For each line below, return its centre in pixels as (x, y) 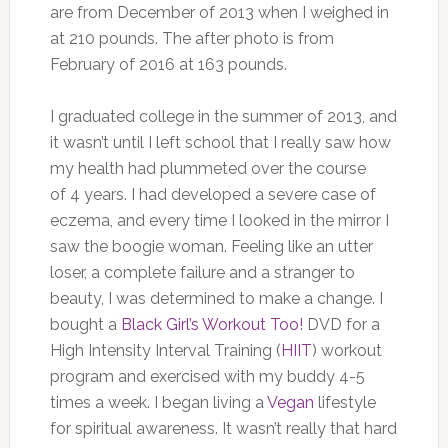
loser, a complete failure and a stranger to (202, 272)
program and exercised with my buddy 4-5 (207, 376)
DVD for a (341, 324)
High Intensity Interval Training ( (165, 350)
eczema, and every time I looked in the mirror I (219, 220)
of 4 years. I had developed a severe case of (212, 194)
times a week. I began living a (158, 402)
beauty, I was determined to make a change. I (216, 298)
